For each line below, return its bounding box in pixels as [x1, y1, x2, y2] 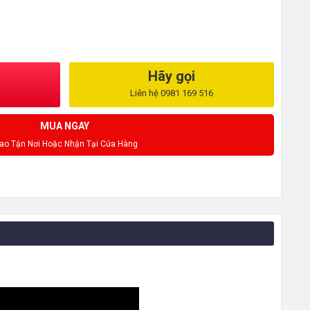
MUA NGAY [40, 120, 89, 131]
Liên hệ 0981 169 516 [129, 88, 213, 98]
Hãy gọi [147, 68, 195, 84]
